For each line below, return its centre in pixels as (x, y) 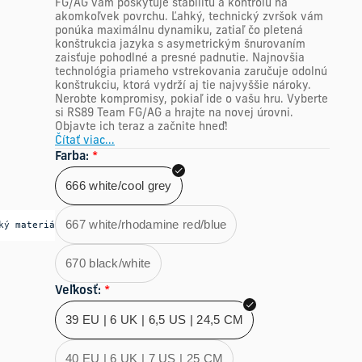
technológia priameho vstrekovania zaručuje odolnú (191, 72)
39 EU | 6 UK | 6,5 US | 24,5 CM (155, 320)
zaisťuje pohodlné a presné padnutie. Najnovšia (180, 59)
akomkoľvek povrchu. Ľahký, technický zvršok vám (189, 17)
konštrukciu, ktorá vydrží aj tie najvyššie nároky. (183, 86)
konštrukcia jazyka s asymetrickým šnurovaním (180, 45)
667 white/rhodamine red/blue (146, 224)
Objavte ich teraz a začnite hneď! (141, 127)
